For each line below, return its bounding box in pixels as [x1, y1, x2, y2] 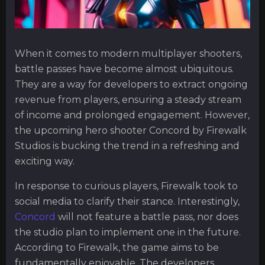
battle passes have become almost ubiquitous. [15, 63, 234, 75]
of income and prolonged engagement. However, [15, 109, 250, 121]
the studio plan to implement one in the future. [15, 227, 241, 238]
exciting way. [15, 156, 75, 167]
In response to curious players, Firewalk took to [15, 180, 238, 192]
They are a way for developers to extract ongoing [15, 79, 248, 90]
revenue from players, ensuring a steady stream [15, 94, 241, 105]
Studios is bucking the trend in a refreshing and [15, 140, 240, 151]
